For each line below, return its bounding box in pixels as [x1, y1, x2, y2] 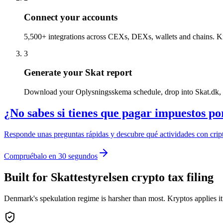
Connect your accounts [24, 11, 117, 22]
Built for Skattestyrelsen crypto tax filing [4, 170, 214, 184]
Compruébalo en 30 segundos [4, 151, 98, 160]
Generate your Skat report [24, 67, 132, 78]
